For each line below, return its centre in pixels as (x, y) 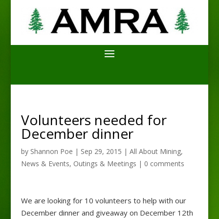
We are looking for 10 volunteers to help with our (103, 200)
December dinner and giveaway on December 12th (107, 212)
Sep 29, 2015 (101, 151)
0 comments (164, 163)
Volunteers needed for (94, 120)
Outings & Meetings (105, 163)
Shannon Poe (51, 151)
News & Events (45, 163)
